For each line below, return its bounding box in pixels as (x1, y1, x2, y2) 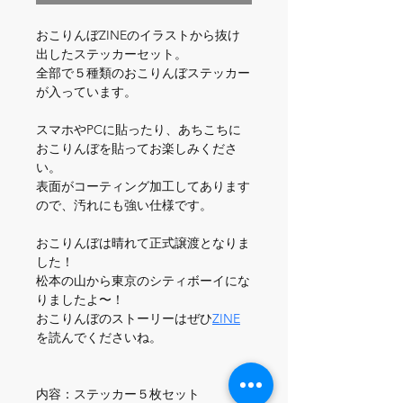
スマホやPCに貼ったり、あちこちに (36, 121, 241, 139)
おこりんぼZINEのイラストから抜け (36, 27, 240, 44)
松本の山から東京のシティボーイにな (36, 273, 250, 290)
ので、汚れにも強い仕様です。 (36, 197, 212, 214)
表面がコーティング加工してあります (36, 178, 250, 195)
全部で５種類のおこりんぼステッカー (36, 65, 250, 82)
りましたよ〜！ (36, 291, 124, 309)
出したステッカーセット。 (36, 46, 187, 63)
